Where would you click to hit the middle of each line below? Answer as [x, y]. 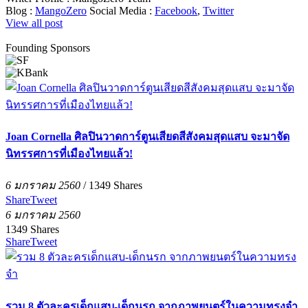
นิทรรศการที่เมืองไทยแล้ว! [69, 154]
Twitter [218, 10]
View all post [34, 23]
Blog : [20, 10]
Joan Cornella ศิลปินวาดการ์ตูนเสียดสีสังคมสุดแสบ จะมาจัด [147, 137]
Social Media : [122, 10]
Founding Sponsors [48, 47]
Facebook [176, 10]
